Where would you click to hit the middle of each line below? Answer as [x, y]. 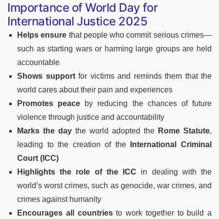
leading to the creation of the [74, 144]
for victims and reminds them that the [143, 76]
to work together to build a [162, 213]
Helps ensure [42, 35]
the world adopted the [115, 131]
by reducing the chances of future [146, 103]
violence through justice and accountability [91, 117]
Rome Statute [184, 131]
